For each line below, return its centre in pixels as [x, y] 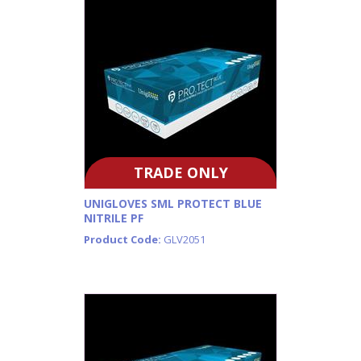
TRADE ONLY [180, 172]
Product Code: [124, 240]
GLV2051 [185, 240]
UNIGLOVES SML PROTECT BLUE [173, 203]
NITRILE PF [114, 218]
